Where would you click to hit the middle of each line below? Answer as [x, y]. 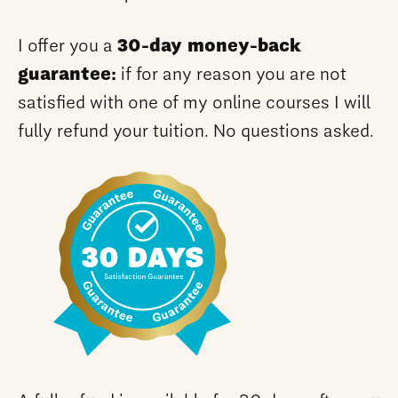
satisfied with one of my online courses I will [194, 104]
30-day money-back [209, 47]
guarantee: [67, 76]
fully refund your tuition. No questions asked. [196, 132]
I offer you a [68, 47]
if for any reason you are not [231, 76]
